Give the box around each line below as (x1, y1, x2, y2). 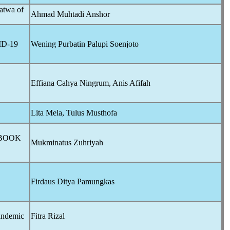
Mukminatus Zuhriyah (31, 138, 103, 147)
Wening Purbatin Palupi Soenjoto (31, 40, 139, 48)
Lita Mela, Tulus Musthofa (31, 108, 117, 117)
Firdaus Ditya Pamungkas (31, 177, 114, 186)
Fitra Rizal (31, 212, 65, 220)
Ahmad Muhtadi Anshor (31, 10, 110, 18)
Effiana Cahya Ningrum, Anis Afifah (31, 79, 150, 87)
